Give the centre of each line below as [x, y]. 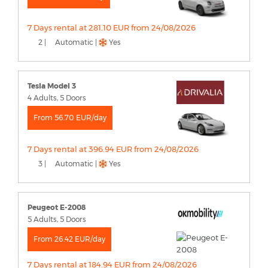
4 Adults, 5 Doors [57, 98]
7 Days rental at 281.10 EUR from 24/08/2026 [112, 28]
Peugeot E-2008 [57, 208]
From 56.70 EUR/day [70, 118]
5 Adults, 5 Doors [57, 220]
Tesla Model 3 [52, 86]
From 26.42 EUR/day [69, 239]
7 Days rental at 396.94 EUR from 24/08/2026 [113, 149]
